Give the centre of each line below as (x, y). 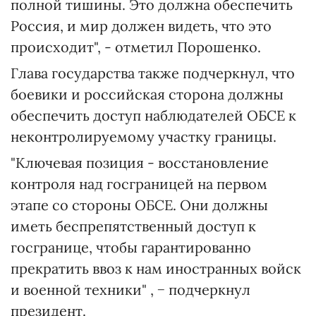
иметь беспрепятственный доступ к (133, 226)
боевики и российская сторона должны (147, 94)
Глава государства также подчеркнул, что (153, 73)
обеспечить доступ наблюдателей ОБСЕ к (153, 115)
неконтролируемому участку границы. (144, 136)
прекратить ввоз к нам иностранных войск (156, 268)
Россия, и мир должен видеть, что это (141, 26)
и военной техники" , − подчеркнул (130, 290)
